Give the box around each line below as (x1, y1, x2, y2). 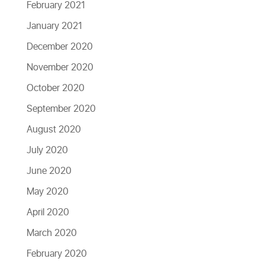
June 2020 (26, 164, 72, 179)
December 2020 (26, 40, 93, 54)
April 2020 (26, 205, 69, 220)
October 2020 (26, 81, 85, 96)
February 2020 (26, 247, 87, 261)
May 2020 (26, 185, 69, 199)
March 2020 (26, 226, 77, 241)
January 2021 (26, 19, 82, 34)
